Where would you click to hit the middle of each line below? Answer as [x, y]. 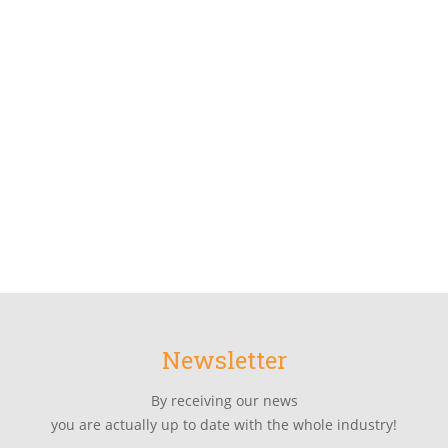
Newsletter [224, 359]
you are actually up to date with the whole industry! [224, 424]
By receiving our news [224, 400]
